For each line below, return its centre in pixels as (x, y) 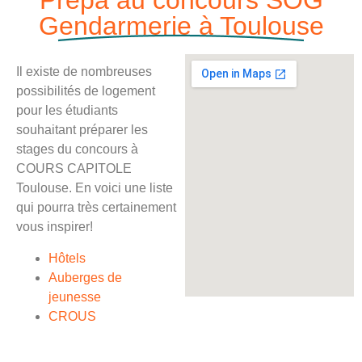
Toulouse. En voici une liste (95, 188)
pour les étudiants (67, 111)
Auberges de (85, 277)
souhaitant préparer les (82, 130)
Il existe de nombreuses (84, 72)
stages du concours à (77, 149)
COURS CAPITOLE (74, 169)
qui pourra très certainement (96, 208)
